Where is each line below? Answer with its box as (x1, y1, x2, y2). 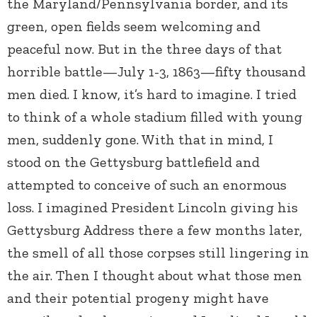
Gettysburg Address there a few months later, (7, 221, 302, 238)
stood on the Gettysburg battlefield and (7, 153, 260, 171)
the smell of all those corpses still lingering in (7, 243, 309, 261)
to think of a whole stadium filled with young (7, 108, 302, 125)
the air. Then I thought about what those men (7, 266, 302, 284)
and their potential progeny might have (7, 289, 269, 306)
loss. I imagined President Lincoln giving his (7, 198, 298, 216)
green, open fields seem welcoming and (7, 17, 260, 35)
